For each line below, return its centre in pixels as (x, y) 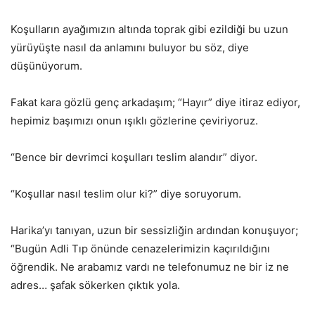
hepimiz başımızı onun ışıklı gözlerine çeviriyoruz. (134, 120)
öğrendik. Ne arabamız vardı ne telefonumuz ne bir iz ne (150, 266)
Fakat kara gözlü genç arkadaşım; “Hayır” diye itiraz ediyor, (155, 102)
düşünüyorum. (46, 65)
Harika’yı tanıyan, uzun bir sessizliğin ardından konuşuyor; (154, 230)
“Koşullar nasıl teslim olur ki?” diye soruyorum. (126, 193)
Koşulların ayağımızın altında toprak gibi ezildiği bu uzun (149, 29)
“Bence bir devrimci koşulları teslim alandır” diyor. (134, 157)
